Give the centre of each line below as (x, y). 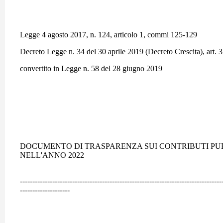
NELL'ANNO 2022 (52, 155)
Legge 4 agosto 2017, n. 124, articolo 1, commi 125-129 (110, 35)
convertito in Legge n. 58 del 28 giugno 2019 (91, 68)
